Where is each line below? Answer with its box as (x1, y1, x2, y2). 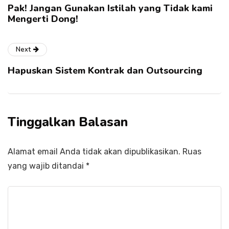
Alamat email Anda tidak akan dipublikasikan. (8, 146, 180, 156)
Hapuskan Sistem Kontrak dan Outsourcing (8, 64, 202, 77)
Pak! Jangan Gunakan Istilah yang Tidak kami (8, 2, 213, 14)
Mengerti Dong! (8, 12, 78, 25)
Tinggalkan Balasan (8, 113, 128, 131)
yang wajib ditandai (8, 161, 86, 171)
